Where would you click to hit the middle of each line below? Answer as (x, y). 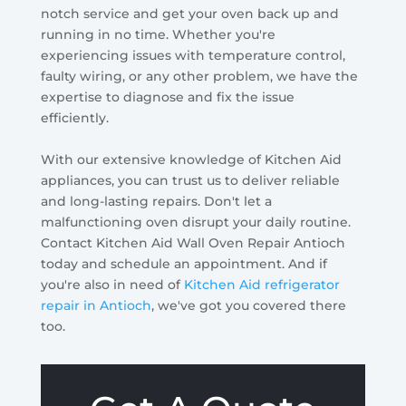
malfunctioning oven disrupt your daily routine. (195, 222)
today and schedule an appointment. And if (184, 264)
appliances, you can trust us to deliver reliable (190, 181)
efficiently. (74, 118)
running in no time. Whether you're (158, 35)
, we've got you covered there (248, 306)
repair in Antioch (96, 306)
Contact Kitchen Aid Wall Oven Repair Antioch (193, 243)
